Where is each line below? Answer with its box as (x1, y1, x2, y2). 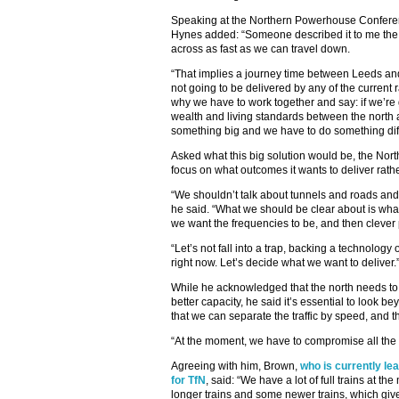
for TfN (171, 374, 206, 387)
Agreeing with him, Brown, (171, 360, 300, 372)
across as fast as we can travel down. (171, 43, 350, 55)
